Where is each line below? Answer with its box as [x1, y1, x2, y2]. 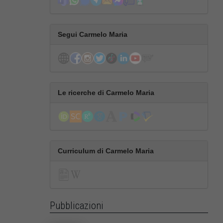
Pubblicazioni [49, 200, 104, 212]
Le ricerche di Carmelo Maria [57, 89, 154, 97]
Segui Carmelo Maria [57, 30, 127, 39]
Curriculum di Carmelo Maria [57, 147, 154, 155]
